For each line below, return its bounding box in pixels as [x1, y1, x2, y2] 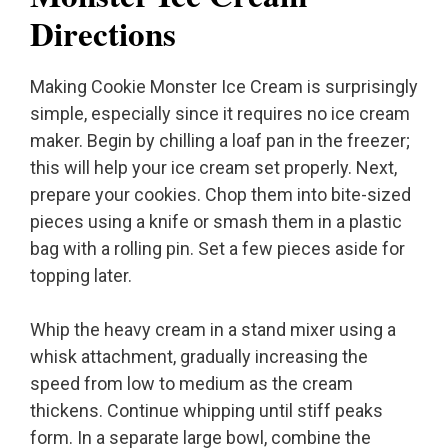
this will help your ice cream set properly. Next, [30, 157, 397, 179]
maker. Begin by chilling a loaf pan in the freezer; [30, 130, 410, 152]
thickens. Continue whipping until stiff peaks [30, 400, 383, 422]
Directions [30, 9, 176, 58]
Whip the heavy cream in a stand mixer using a [30, 319, 396, 341]
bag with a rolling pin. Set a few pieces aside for [30, 238, 405, 260]
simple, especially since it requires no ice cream [30, 103, 410, 125]
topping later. [30, 265, 132, 287]
